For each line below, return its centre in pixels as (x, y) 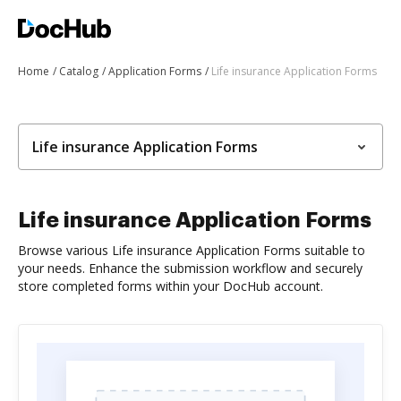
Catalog (79, 71)
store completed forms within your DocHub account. (171, 286)
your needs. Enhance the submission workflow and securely (190, 268)
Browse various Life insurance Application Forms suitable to (192, 250)
